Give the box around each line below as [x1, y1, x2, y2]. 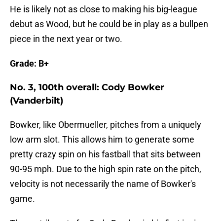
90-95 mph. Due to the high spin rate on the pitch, [10, 164, 201, 175]
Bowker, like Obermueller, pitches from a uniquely [10, 119, 201, 130]
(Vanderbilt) [10, 95, 63, 107]
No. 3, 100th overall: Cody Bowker [10, 82, 164, 93]
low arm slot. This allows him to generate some [10, 134, 194, 145]
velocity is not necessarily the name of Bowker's [10, 179, 196, 189]
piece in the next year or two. [10, 34, 122, 44]
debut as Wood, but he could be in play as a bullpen [10, 19, 208, 30]
